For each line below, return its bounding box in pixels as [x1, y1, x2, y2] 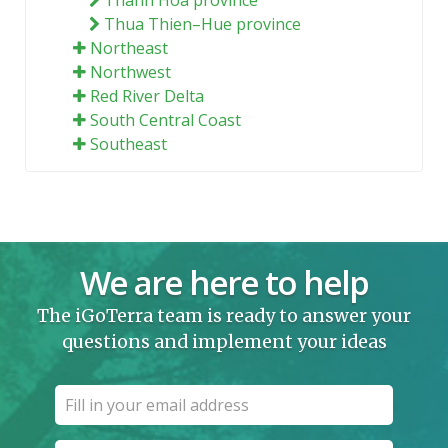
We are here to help [80, 259, 368, 305]
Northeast [90, 36, 168, 59]
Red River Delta [90, 84, 204, 107]
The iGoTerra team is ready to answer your [37, 304, 411, 327]
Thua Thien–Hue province [104, 12, 301, 35]
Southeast [90, 132, 167, 155]
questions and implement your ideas [61, 330, 387, 353]
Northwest [90, 60, 171, 83]
